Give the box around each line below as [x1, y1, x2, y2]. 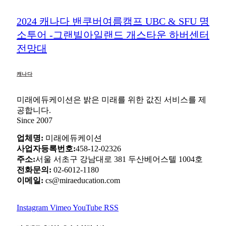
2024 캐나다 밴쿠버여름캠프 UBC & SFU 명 [17, 15, 209, 27]
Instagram [17, 203, 48, 212]
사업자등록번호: [17, 144, 76, 153]
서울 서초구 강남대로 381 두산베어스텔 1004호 [35, 155, 203, 164]
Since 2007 [17, 116, 52, 125]
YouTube [73, 203, 102, 212]
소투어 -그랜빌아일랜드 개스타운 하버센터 [17, 29, 209, 40]
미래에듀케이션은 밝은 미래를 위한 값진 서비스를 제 [17, 95, 206, 104]
